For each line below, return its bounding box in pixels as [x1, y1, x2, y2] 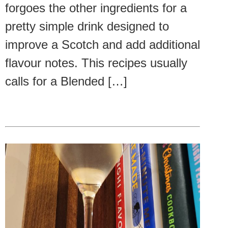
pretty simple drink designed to [5, 19, 169, 33]
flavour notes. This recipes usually [5, 55, 187, 70]
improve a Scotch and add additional [5, 37, 200, 51]
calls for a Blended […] [5, 74, 127, 88]
